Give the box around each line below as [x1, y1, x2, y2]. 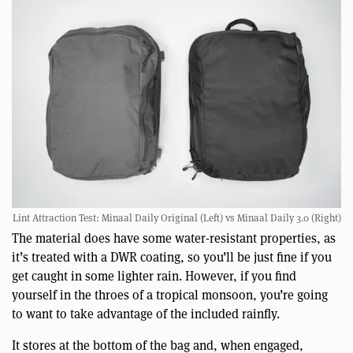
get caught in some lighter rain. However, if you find [12, 267, 296, 284]
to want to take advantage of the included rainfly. [12, 305, 280, 322]
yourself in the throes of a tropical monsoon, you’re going [12, 286, 328, 303]
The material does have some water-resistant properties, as [12, 229, 336, 247]
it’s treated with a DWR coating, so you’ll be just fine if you [12, 248, 332, 266]
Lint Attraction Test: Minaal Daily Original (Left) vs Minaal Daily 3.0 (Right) [12, 210, 341, 225]
